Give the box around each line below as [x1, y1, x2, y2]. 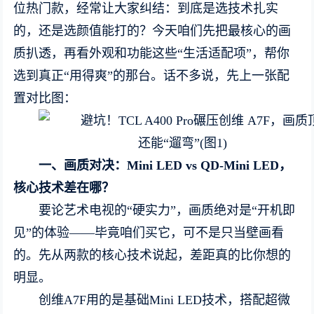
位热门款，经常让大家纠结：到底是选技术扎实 [13, 1, 279, 15]
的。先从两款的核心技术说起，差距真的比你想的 [13, 248, 292, 262]
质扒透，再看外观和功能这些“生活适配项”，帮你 [13, 46, 290, 60]
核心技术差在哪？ [13, 181, 115, 195]
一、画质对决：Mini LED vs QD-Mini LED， [39, 158, 292, 172]
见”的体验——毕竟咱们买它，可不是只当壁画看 [13, 226, 285, 240]
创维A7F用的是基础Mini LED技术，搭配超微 [39, 293, 291, 307]
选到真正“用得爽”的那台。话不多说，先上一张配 [13, 69, 290, 83]
